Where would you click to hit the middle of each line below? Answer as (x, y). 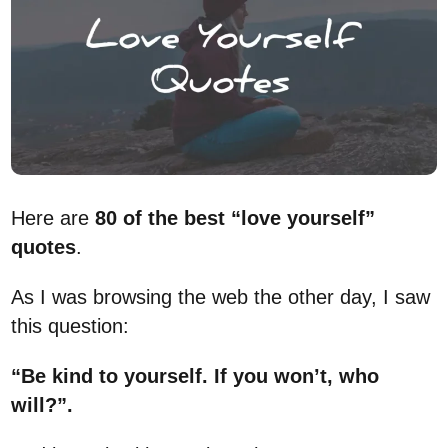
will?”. (42, 405)
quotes (44, 247)
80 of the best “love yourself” (235, 218)
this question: (70, 326)
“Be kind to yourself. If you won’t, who (195, 376)
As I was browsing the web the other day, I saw (221, 297)
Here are (53, 218)
